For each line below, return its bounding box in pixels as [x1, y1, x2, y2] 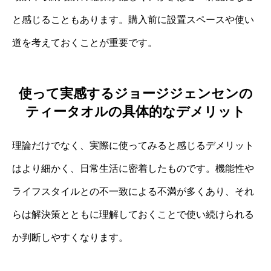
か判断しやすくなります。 [12, 232, 128, 243]
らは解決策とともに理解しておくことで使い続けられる [12, 209, 254, 220]
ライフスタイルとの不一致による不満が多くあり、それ [12, 186, 254, 197]
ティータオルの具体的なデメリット [25, 104, 246, 120]
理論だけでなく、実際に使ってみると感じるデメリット [12, 140, 254, 151]
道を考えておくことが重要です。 [12, 37, 157, 48]
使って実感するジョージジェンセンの [18, 86, 253, 102]
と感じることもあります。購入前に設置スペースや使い [12, 14, 254, 25]
